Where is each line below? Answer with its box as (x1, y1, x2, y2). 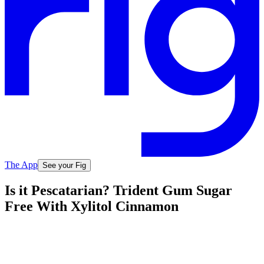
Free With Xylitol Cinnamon (5, 199, 179, 214)
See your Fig (42, 160, 86, 170)
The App (5, 159, 38, 170)
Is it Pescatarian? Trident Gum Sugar (5, 183, 232, 199)
